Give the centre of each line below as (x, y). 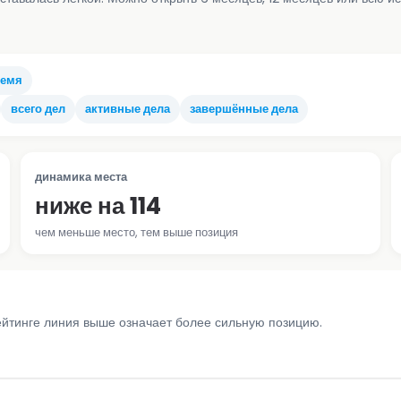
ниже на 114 (98, 205)
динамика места (81, 176)
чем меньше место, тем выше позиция (137, 232)
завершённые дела (244, 108)
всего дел (38, 108)
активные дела (128, 108)
